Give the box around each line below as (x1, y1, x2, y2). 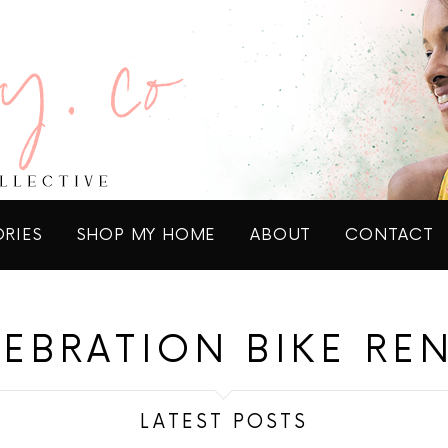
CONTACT (345, 225, 434, 245)
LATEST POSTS (140, 411, 308, 434)
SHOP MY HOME (76, 225, 217, 245)
